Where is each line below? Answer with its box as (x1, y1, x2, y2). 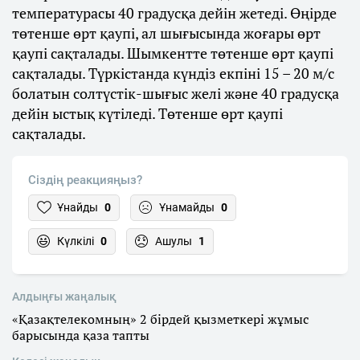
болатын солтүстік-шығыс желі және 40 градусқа (12, 83, 339, 103)
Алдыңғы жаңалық (12, 289, 117, 303)
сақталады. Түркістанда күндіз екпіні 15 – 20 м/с (12, 63, 334, 83)
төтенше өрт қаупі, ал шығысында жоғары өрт (12, 22, 321, 43)
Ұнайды (57, 200, 98, 214)
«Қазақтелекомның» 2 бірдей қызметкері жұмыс (12, 309, 309, 328)
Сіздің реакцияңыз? (28, 172, 142, 187)
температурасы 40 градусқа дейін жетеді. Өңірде (12, 2, 337, 22)
